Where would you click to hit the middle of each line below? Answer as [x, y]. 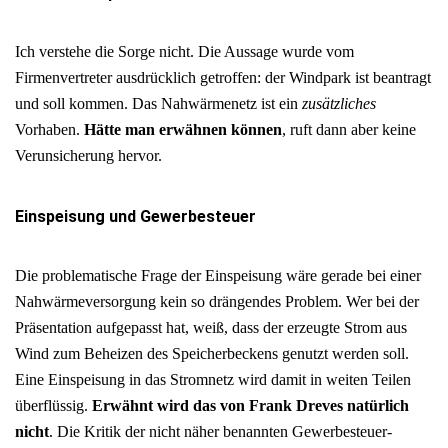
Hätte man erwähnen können [183, 130]
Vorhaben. [49, 130]
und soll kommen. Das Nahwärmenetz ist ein [158, 104]
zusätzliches [339, 104]
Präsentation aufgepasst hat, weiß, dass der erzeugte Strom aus [211, 327]
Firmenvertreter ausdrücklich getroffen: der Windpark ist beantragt [223, 78]
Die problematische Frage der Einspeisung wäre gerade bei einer [218, 275]
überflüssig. [53, 405]
